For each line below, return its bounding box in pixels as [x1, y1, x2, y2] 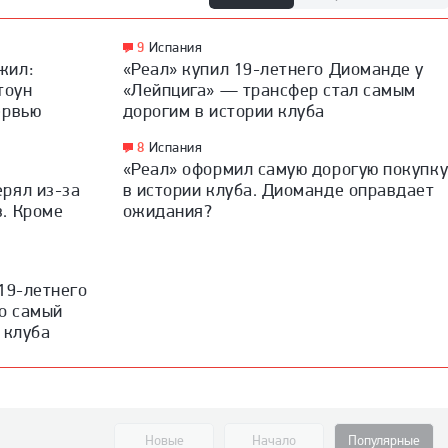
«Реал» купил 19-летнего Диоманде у [122, 57, 424, 79]
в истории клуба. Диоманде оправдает [122, 178, 435, 200]
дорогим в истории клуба [122, 99, 326, 121]
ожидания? [122, 199, 213, 221]
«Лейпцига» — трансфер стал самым [122, 78, 416, 100]
